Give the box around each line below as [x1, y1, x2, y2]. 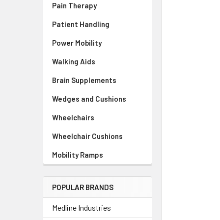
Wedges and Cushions [52, 94, 126, 103]
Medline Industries [52, 203, 111, 212]
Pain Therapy [52, 1, 97, 10]
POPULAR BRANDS [52, 183, 113, 192]
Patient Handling [52, 20, 110, 28]
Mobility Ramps [52, 150, 103, 159]
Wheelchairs [52, 113, 94, 122]
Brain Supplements [52, 76, 116, 84]
